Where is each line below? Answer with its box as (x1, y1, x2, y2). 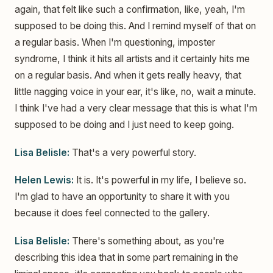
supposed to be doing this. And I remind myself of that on (15, 20, 256, 32)
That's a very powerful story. (69, 146, 196, 158)
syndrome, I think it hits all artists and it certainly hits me (15, 53, 250, 65)
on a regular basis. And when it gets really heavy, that (15, 69, 241, 82)
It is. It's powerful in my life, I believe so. (74, 174, 246, 186)
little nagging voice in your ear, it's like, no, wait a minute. (15, 86, 256, 98)
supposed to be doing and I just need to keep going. (15, 119, 234, 131)
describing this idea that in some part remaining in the (15, 251, 238, 263)
